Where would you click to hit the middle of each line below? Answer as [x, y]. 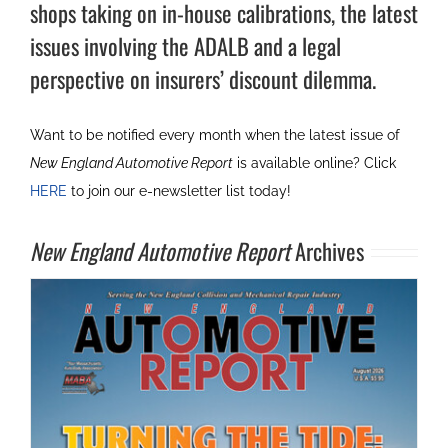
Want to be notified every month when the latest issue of [214, 135]
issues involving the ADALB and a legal [185, 46]
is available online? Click [314, 163]
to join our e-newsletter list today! [178, 191]
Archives [327, 251]
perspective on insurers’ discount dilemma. [202, 79]
